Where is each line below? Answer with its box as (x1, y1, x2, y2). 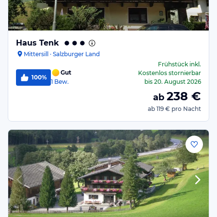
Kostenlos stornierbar (138, 69, 201, 77)
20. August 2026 (154, 78, 201, 85)
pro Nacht (171, 105, 201, 112)
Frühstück (158, 61, 188, 68)
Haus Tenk (16, 38, 59, 47)
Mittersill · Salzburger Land (24, 50, 100, 58)
